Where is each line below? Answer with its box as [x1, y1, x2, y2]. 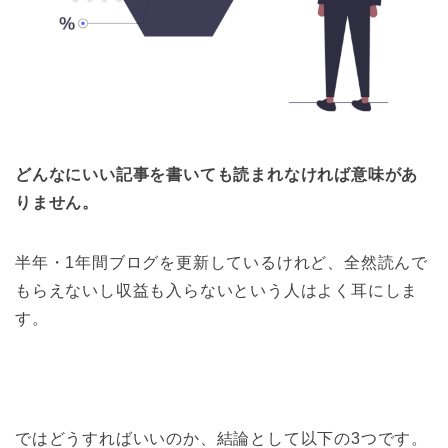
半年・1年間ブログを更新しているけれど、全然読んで [15, 253, 428, 271]
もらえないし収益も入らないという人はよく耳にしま [15, 281, 419, 299]
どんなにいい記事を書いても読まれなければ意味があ [15, 165, 419, 183]
